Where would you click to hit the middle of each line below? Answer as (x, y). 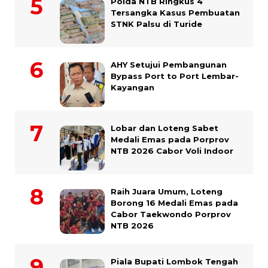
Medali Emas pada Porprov (170, 139)
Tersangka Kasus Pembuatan (175, 12)
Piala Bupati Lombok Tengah (174, 261)
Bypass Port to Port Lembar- (175, 76)
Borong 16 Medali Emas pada (174, 202)
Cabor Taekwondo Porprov (171, 214)
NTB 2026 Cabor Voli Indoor (172, 150)
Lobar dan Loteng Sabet (165, 128)
